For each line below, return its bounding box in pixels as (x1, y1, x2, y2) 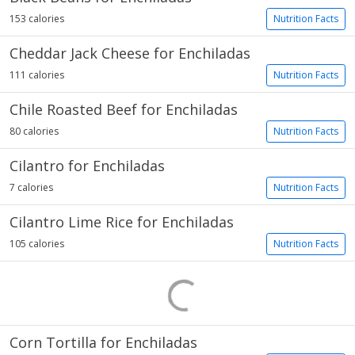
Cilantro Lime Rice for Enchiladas (10, 212, 234, 231)
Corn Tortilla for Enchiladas (10, 333, 197, 352)
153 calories (10, 12, 64, 25)
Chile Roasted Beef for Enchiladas (10, 100, 238, 119)
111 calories (10, 68, 64, 82)
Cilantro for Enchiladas (10, 156, 165, 175)
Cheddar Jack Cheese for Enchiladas (10, 44, 250, 63)
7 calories (10, 181, 53, 194)
